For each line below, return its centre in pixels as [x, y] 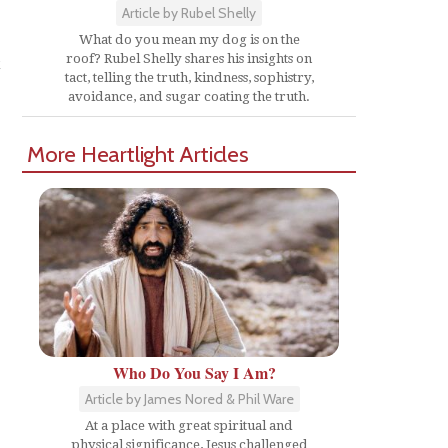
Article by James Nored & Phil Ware [189, 398]
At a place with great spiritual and [189, 425]
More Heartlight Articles [138, 153]
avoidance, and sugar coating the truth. [189, 96]
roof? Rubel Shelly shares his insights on [189, 58]
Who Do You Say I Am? [194, 372]
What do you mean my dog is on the [189, 39]
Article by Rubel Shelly [189, 12]
